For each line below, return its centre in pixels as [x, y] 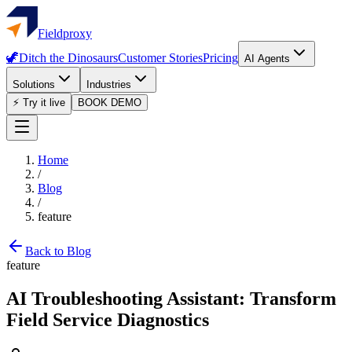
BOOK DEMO [110, 103]
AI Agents [267, 59]
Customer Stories [160, 58]
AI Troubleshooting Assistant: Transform [171, 298]
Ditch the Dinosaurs [68, 58]
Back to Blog [58, 251]
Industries [109, 84]
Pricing [220, 58]
